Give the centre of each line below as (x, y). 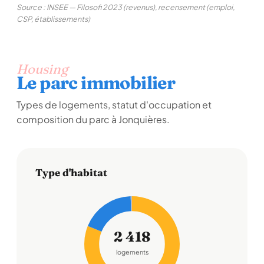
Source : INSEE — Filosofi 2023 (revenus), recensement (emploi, (126, 7)
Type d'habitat (71, 172)
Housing (42, 69)
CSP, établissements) (53, 19)
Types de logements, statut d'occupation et (114, 105)
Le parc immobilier (96, 83)
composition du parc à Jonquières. (93, 119)
